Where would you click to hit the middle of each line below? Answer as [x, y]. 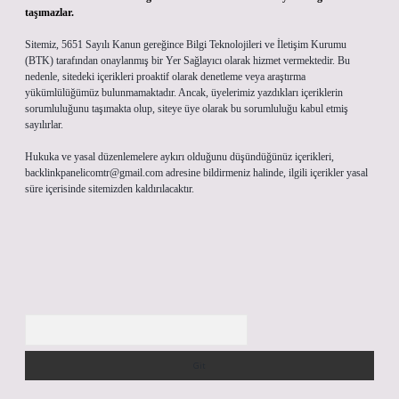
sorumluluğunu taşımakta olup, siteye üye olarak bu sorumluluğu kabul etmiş [187, 109]
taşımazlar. [49, 12]
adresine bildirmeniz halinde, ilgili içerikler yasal [265, 173]
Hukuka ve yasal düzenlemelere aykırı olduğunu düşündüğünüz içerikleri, [179, 157]
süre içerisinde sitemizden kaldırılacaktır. [110, 189]
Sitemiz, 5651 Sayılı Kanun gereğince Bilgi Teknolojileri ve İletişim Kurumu [186, 45]
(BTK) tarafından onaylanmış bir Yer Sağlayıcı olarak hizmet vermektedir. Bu [187, 61]
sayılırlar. [44, 125]
